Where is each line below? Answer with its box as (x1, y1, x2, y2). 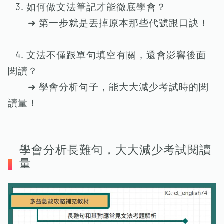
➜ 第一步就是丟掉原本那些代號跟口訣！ (8, 18, 209, 28)
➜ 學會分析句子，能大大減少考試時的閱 (8, 82, 209, 92)
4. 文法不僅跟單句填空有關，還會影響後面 (8, 50, 206, 60)
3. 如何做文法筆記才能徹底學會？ (8, 2, 174, 12)
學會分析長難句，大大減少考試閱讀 (19, 144, 211, 156)
